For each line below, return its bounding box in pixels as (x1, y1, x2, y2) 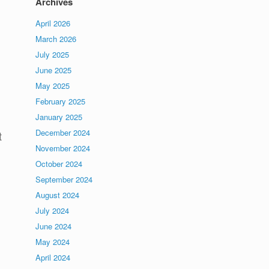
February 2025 (35, 95, 86, 107)
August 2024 (35, 189, 80, 201)
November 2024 (35, 142, 91, 154)
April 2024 (35, 252, 71, 263)
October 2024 (35, 158, 83, 169)
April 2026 (35, 17, 71, 29)
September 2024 (35, 174, 93, 185)
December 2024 (35, 127, 91, 138)
